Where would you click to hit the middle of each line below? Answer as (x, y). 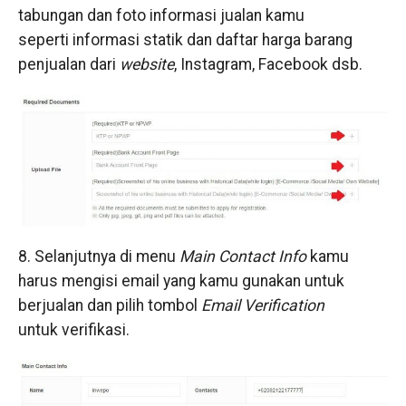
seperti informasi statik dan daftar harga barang (185, 40)
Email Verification (262, 305)
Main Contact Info (242, 256)
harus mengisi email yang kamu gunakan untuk (181, 280)
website (145, 65)
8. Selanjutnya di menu (98, 256)
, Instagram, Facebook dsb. (268, 65)
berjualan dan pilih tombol (109, 305)
